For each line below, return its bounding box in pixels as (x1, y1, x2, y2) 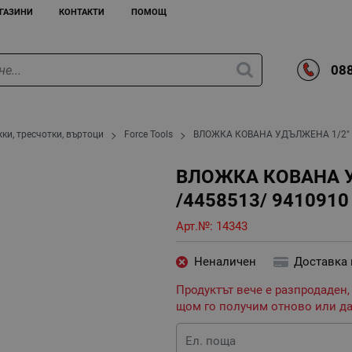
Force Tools (124, 129, 174, 141)
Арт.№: (176, 218, 216, 233)
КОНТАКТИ (59, 6, 105, 17)
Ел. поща (185, 333, 236, 348)
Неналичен (193, 255, 256, 269)
